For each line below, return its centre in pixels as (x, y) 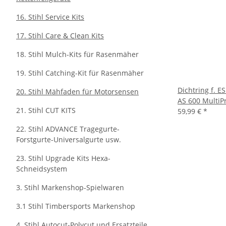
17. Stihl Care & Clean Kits (60, 36)
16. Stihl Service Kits (50, 17)
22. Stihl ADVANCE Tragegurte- (68, 129)
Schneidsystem (42, 169)
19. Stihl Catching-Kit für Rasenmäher (80, 73)
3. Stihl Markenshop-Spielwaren (70, 187)
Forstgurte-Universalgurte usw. (69, 139)
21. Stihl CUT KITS (46, 110)
